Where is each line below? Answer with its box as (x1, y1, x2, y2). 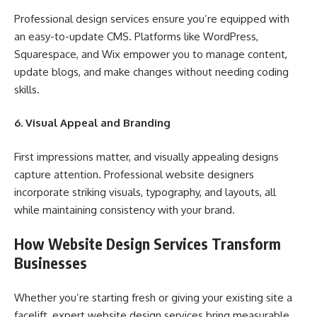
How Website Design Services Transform (14, 234, 281, 253)
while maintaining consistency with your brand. (14, 202, 235, 217)
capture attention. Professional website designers (14, 167, 254, 181)
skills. (14, 82, 40, 96)
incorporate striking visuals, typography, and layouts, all (14, 185, 276, 199)
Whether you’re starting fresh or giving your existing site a (14, 290, 292, 304)
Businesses (14, 253, 87, 272)
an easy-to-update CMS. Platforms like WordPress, (14, 29, 258, 43)
